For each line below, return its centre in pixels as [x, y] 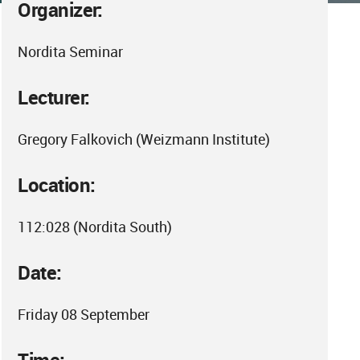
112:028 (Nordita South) [95, 227]
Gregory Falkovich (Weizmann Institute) [144, 139]
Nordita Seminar [71, 51]
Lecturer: [54, 97]
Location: [57, 185]
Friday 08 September [84, 314]
